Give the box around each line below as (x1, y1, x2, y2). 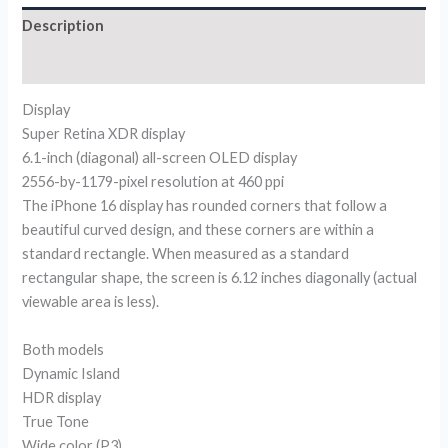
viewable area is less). (22, 293, 160, 311)
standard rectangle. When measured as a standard (22, 245, 350, 263)
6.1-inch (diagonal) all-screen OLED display (22, 149, 298, 167)
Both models (22, 340, 105, 358)
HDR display (22, 388, 102, 406)
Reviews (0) (22, 55, 102, 73)
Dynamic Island (22, 364, 121, 382)
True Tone (22, 412, 90, 430)
